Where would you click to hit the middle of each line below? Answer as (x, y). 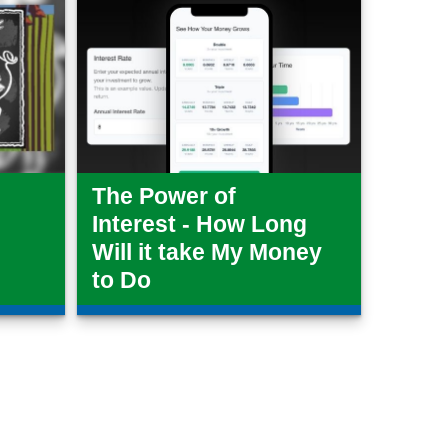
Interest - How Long (200, 225)
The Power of (164, 197)
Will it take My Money (207, 253)
